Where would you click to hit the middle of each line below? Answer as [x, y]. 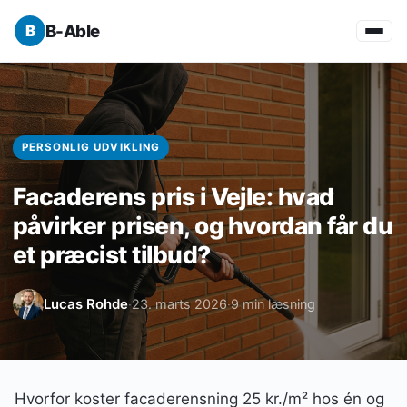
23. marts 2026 [179, 304]
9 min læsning [273, 304]
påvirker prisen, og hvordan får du [203, 225]
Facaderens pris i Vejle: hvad [174, 196]
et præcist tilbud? [112, 254]
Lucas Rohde [86, 304]
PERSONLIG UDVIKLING [91, 147]
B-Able [73, 31]
